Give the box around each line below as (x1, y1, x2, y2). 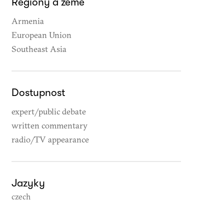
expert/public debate (11, 106, 86, 116)
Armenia (11, 15, 44, 26)
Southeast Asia (11, 43, 66, 54)
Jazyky (11, 177, 45, 189)
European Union (11, 29, 71, 40)
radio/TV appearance (11, 134, 89, 144)
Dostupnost (11, 86, 65, 98)
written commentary (11, 120, 87, 130)
